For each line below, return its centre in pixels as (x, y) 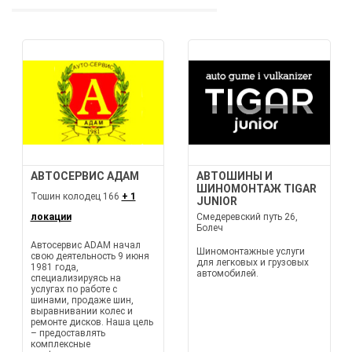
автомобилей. (227, 273)
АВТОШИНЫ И (235, 176)
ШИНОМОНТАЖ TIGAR (257, 189)
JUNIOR (217, 201)
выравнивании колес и (81, 311)
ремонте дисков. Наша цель (92, 322)
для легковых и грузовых (253, 262)
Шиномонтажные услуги (251, 251)
